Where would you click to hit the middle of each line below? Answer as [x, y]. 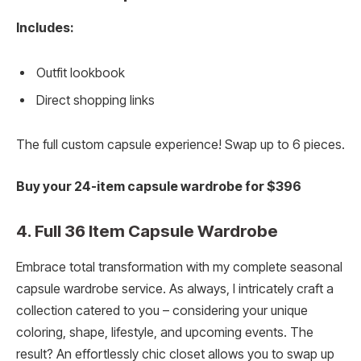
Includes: [45, 27]
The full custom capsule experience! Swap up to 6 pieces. [180, 145]
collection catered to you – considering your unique [162, 310]
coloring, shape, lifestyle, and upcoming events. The [165, 332]
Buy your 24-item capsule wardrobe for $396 [159, 186]
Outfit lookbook [81, 73]
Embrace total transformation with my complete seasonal [179, 267]
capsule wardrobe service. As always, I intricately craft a [175, 288]
